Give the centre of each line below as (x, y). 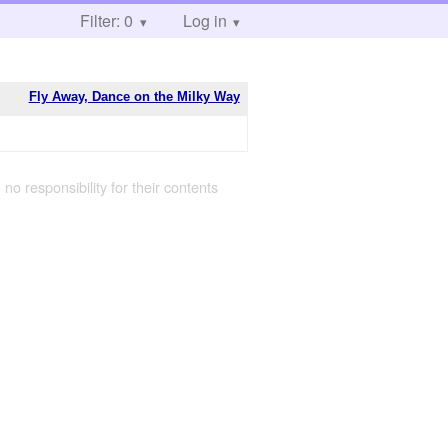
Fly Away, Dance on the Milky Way (134, 96)
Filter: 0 (106, 20)
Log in (204, 20)
